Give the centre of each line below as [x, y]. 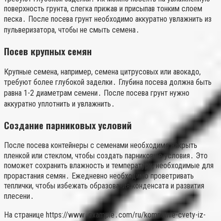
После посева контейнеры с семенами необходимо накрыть [101, 146]
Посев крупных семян [48, 51]
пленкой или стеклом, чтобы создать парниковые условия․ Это [106, 156]
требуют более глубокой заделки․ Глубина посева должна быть [108, 82]
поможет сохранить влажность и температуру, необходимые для [109, 166]
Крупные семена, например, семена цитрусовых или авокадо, [102, 72]
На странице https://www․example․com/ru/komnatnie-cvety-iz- [105, 215]
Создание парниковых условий [68, 125]
